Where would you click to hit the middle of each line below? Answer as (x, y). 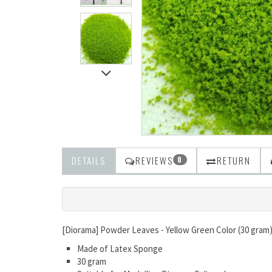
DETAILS (89, 160)
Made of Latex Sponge (120, 249)
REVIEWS (154, 160)
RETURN (234, 160)
